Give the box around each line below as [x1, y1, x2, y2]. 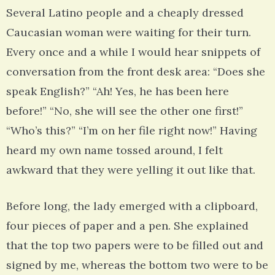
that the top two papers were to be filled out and [6, 238, 263, 253]
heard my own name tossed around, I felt [6, 143, 223, 158]
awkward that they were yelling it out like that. [6, 163, 255, 177]
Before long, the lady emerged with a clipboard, [6, 199, 258, 214]
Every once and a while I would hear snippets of [6, 45, 260, 60]
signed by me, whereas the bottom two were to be [6, 258, 268, 273]
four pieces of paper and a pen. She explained [6, 219, 249, 233]
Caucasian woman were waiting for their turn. [6, 25, 251, 40]
